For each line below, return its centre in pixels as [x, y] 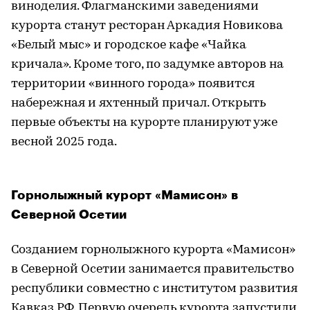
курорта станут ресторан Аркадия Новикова [147, 26]
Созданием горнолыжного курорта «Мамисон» [153, 250]
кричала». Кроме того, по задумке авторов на [147, 64]
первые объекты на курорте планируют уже [144, 122]
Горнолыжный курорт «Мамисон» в [125, 195]
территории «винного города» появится [133, 84]
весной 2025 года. [64, 142]
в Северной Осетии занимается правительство [153, 269]
